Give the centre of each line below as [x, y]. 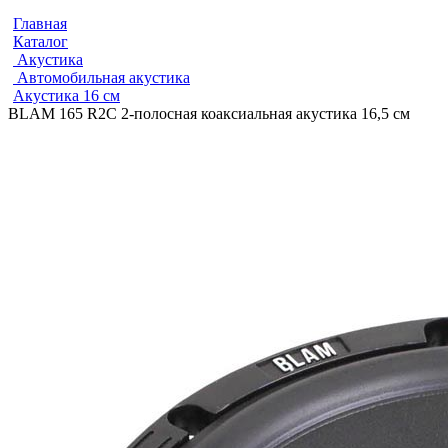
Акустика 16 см [66, 95]
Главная [40, 23]
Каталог [40, 41]
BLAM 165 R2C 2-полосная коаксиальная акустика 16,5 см [209, 113]
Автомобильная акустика [101, 77]
